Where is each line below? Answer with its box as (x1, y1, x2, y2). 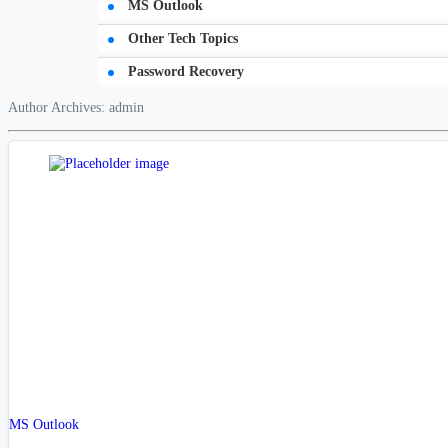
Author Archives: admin (8, 98, 144, 115)
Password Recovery (124, 62, 244, 79)
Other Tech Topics (124, 29, 238, 46)
